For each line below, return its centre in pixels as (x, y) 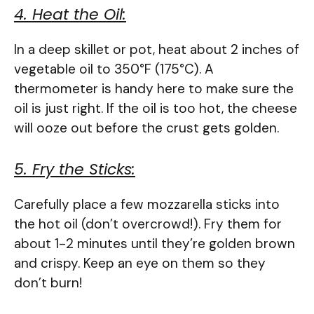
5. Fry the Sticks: (75, 170)
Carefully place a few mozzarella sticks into (147, 205)
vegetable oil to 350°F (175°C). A (114, 69)
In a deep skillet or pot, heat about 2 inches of (157, 49)
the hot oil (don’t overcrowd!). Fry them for (148, 224)
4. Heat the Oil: (70, 14)
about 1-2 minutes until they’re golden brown (155, 244)
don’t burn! (48, 283)
